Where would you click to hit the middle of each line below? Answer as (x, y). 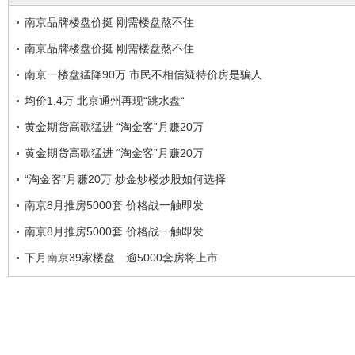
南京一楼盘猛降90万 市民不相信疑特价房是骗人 (143, 74)
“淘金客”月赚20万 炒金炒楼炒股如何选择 (125, 179)
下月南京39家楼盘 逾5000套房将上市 (121, 257)
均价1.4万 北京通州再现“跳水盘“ (105, 100)
